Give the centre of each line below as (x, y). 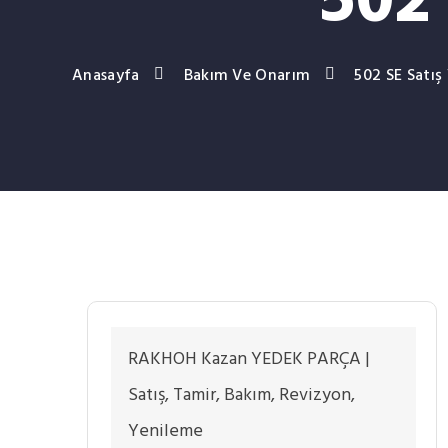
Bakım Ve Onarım (247, 76)
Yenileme (165, 431)
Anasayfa (106, 76)
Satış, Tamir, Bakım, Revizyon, (241, 395)
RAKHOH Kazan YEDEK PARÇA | (249, 359)
